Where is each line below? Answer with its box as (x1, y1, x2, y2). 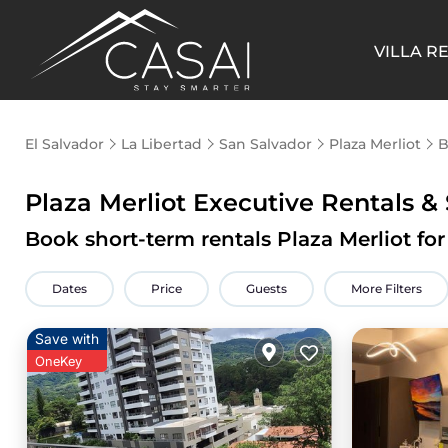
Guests (246, 281, 287, 296)
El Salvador (25, 135, 104, 153)
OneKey (35, 353, 82, 369)
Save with (35, 330, 99, 347)
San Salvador (219, 135, 312, 153)
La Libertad (121, 135, 202, 153)
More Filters (351, 281, 422, 296)
